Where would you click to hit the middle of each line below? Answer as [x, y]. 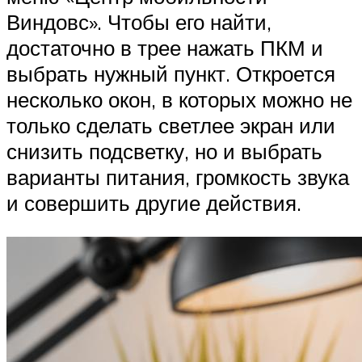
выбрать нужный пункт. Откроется [171, 74]
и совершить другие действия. [154, 203]
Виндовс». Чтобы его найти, [139, 22]
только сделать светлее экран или [171, 126]
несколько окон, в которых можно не [179, 100]
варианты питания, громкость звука [178, 177]
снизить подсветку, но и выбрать [164, 152]
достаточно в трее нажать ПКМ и [165, 48]
